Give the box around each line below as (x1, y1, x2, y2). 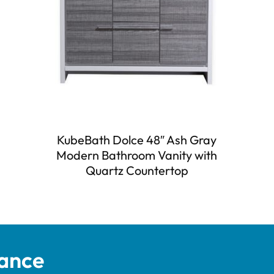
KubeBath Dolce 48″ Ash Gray (57, 131, 217, 147)
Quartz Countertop (85, 162, 188, 178)
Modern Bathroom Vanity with (56, 147, 218, 163)
